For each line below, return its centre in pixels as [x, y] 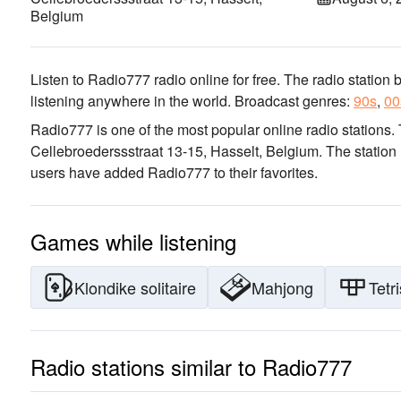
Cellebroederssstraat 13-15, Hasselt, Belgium [175, 151]
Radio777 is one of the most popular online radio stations [211, 129]
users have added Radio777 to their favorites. [174, 172]
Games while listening [133, 241]
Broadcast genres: [292, 101]
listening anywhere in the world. [131, 101]
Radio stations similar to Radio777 [191, 367]
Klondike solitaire [135, 287]
